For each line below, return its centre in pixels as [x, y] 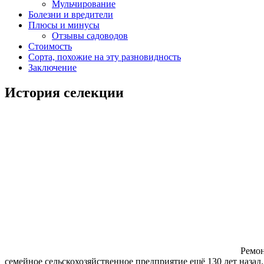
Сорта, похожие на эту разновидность [105, 57]
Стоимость [50, 46]
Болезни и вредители [71, 14]
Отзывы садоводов [90, 35]
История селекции [64, 92]
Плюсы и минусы [64, 25]
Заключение [52, 67]
